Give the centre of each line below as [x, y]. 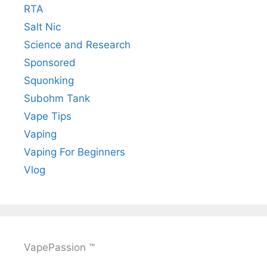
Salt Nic [42, 27]
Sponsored [50, 62]
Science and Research [77, 44]
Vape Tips [48, 116]
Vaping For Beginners [74, 152]
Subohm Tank [57, 98]
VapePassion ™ [59, 247]
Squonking [49, 80]
